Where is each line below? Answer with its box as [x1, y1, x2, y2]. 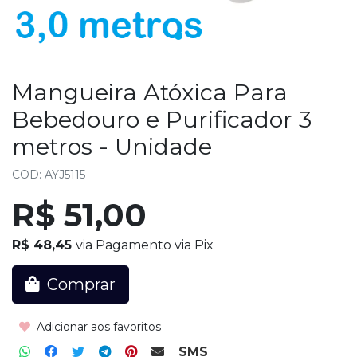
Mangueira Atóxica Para [12, 77, 288, 106]
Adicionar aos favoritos [33, 319, 161, 334]
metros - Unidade [12, 131, 212, 160]
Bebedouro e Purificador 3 [12, 104, 312, 133]
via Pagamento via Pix [76, 237, 214, 253]
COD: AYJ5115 [12, 167, 85, 182]
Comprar [43, 274, 116, 294]
